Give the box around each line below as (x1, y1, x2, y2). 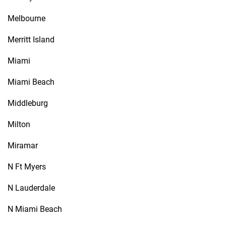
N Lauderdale (8, 183, 55, 193)
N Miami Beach (8, 204, 62, 214)
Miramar (8, 141, 38, 150)
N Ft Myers (8, 162, 46, 172)
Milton (8, 120, 30, 129)
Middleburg (8, 98, 48, 108)
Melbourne (8, 14, 45, 23)
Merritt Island (8, 35, 54, 44)
